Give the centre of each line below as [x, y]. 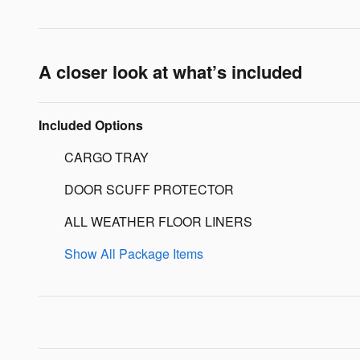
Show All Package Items [134, 253]
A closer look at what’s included [170, 71]
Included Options [91, 125]
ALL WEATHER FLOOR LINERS [158, 221]
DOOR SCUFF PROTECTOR [149, 189]
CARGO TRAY [106, 157]
